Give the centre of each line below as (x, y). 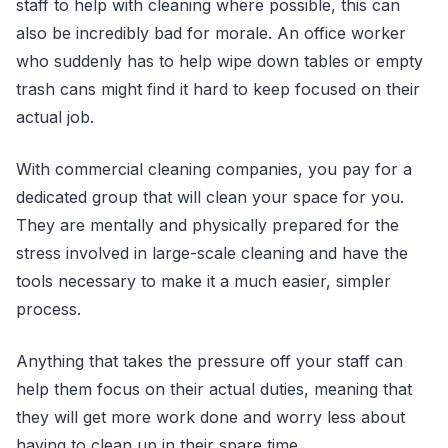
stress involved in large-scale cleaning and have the (212, 253)
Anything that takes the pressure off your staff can (209, 361)
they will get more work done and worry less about (210, 417)
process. (48, 309)
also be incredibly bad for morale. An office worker (211, 33)
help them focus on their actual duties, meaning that (214, 389)
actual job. (55, 117)
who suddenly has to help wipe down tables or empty (219, 61)
